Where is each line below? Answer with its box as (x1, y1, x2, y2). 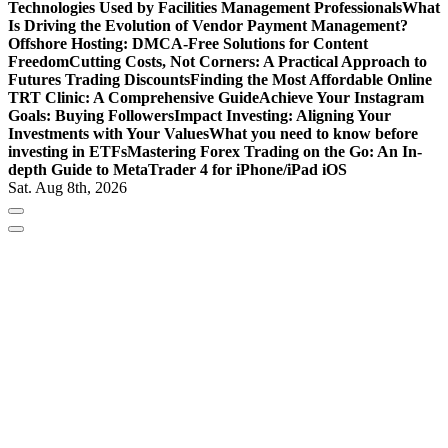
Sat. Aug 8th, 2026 (8, 179, 127, 197)
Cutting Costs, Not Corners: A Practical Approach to (69, 53, 427, 71)
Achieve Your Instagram (259, 89, 424, 107)
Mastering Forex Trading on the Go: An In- (127, 143, 422, 161)
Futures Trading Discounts (8, 71, 190, 89)
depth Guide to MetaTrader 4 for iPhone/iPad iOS (8, 161, 347, 179)
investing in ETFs (8, 143, 127, 161)
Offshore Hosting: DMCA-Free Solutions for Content (8, 35, 368, 53)
